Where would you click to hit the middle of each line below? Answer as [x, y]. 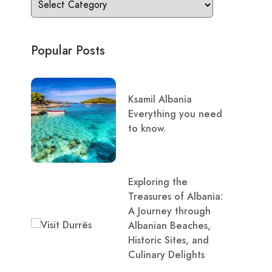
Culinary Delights [166, 255]
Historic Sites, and [168, 240]
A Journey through [169, 211]
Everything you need [175, 114]
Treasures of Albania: [175, 196]
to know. [147, 128]
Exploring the [158, 182]
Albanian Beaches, [169, 226]
